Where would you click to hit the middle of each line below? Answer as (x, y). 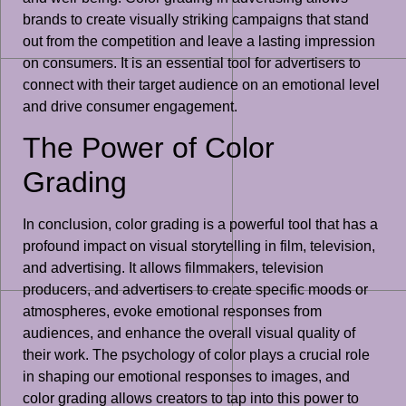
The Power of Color (149, 148)
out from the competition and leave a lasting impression (199, 41)
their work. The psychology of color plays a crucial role (196, 355)
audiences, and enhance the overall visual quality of (189, 333)
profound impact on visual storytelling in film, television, (199, 246)
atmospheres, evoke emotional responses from (172, 312)
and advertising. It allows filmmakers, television (173, 268)
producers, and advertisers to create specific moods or (195, 290)
